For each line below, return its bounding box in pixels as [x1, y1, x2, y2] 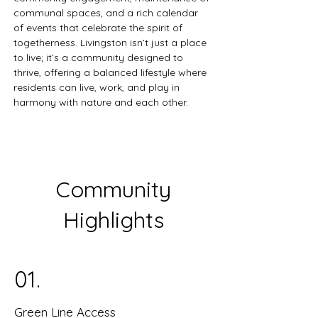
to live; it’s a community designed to [13, 51, 186, 64]
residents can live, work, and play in [13, 81, 182, 94]
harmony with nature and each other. [13, 96, 188, 109]
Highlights [63, 206, 164, 234]
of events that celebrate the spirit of [13, 21, 185, 34]
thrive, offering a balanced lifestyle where [13, 66, 209, 79]
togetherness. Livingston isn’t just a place [13, 36, 209, 49]
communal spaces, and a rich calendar [13, 6, 201, 19]
